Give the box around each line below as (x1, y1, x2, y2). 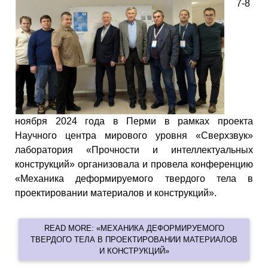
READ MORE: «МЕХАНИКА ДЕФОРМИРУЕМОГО (44, 223, 224, 233)
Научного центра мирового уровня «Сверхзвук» (15, 130, 253, 141)
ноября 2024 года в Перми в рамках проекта (15, 116, 253, 127)
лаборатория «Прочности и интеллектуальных (15, 145, 253, 156)
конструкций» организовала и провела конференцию (15, 159, 253, 170)
